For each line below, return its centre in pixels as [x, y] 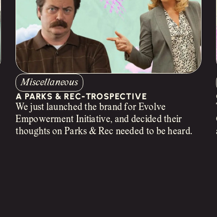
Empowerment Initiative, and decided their [99, 119]
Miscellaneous [50, 82]
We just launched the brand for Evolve [91, 107]
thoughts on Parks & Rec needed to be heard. [104, 131]
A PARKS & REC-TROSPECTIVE [81, 96]
